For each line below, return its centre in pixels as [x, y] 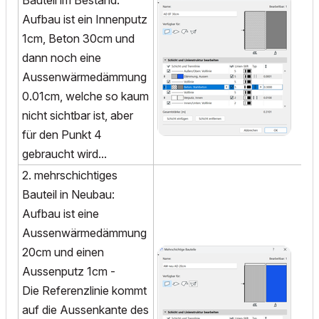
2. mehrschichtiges [70, 176]
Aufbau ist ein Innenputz [85, 20]
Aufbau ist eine [61, 214]
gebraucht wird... [64, 154]
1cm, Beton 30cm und [78, 39]
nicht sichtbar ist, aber [78, 116]
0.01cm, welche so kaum [85, 96]
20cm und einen [63, 252]
